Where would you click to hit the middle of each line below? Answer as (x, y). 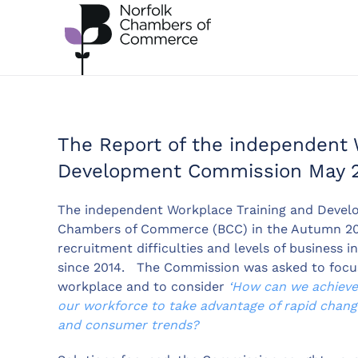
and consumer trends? (128, 324)
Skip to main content (102, 45)
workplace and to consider (143, 286)
